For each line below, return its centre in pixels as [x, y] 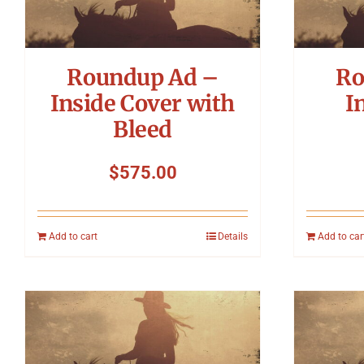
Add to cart [73, 236]
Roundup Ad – [143, 77]
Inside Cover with [143, 103]
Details [233, 236]
